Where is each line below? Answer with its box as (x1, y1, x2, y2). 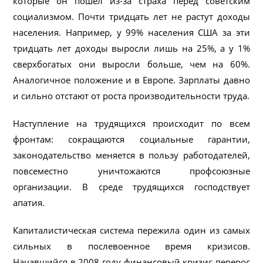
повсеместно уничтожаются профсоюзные (13, 164, 250, 177)
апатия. (13, 196, 45, 208)
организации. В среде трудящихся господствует (13, 180, 250, 193)
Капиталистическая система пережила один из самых (13, 224, 250, 236)
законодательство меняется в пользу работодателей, (13, 149, 250, 161)
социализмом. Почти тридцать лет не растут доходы (13, 10, 250, 22)
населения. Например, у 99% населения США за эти (13, 26, 250, 38)
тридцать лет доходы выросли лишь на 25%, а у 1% (13, 42, 250, 54)
